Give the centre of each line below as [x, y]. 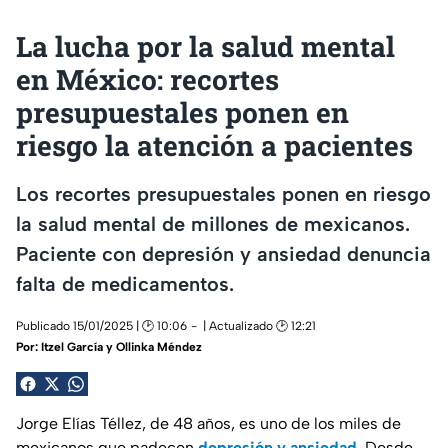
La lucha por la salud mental [205, 46]
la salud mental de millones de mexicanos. [213, 223]
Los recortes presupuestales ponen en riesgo [223, 193]
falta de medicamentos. [125, 283]
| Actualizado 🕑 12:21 [259, 326]
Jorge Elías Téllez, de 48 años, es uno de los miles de [208, 424]
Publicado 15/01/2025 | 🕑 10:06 [101, 326]
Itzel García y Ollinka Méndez [121, 347]
